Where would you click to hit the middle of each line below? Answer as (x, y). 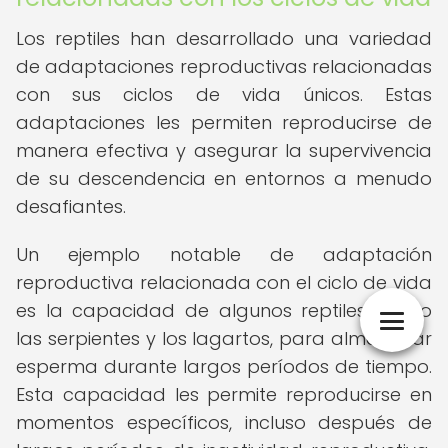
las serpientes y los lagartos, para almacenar (224, 338)
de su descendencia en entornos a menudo (224, 178)
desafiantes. (71, 206)
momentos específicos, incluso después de (224, 422)
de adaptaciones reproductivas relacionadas (224, 66)
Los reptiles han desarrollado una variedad (224, 38)
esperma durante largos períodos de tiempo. (224, 366)
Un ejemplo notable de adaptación (224, 254)
